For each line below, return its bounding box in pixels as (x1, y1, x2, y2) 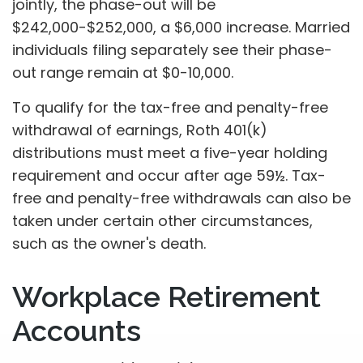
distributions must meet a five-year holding (12, 143, 327, 163)
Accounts (12, 314, 141, 348)
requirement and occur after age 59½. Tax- (12, 165, 326, 186)
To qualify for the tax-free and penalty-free (12, 97, 328, 117)
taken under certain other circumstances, (12, 211, 313, 231)
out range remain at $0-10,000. (12, 62, 233, 83)
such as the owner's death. (12, 233, 206, 254)
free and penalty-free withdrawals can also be (12, 188, 351, 208)
